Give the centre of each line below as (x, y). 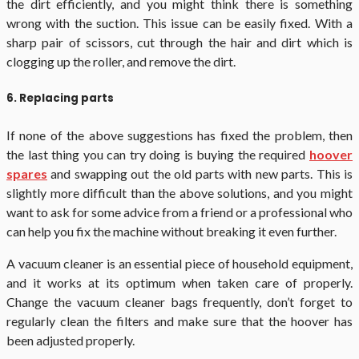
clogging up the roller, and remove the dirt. (121, 62)
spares (27, 174)
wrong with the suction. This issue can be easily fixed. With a (179, 23)
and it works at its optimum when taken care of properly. (179, 283)
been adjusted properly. (71, 341)
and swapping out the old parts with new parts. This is (200, 174)
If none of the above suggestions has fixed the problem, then (179, 135)
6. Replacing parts (60, 99)
